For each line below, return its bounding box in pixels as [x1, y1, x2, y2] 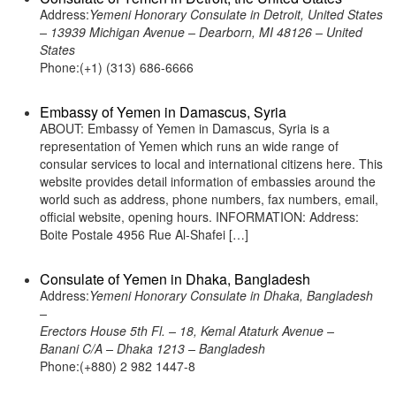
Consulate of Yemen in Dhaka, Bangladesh [40, 269, 310, 289]
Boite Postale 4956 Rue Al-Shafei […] [40, 225, 248, 243]
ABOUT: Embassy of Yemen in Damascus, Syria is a [40, 119, 330, 137]
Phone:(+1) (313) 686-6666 [40, 58, 194, 76]
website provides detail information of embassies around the [40, 172, 376, 190]
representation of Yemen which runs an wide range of [40, 137, 339, 155]
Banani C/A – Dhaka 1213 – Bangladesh [40, 339, 265, 357]
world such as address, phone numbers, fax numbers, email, [40, 190, 378, 208]
